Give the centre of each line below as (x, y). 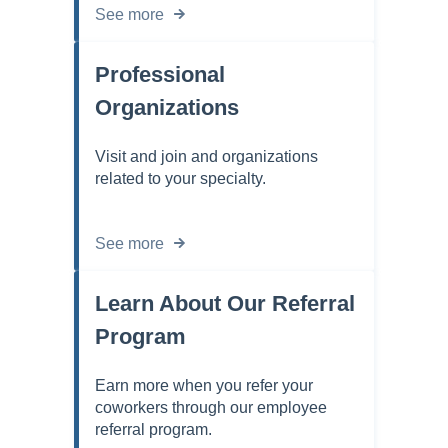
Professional (160, 74)
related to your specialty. (180, 179)
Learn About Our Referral (225, 303)
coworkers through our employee (211, 407)
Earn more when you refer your (204, 385)
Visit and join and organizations (206, 157)
